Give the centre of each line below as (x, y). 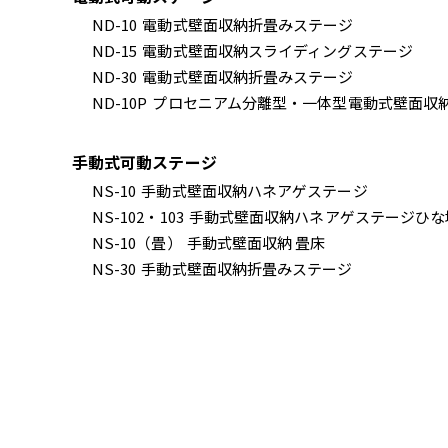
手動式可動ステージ (144, 162)
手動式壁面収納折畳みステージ (247, 268)
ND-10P (120, 102)
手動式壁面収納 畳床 (256, 242)
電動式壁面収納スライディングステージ (277, 50)
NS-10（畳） (137, 242)
